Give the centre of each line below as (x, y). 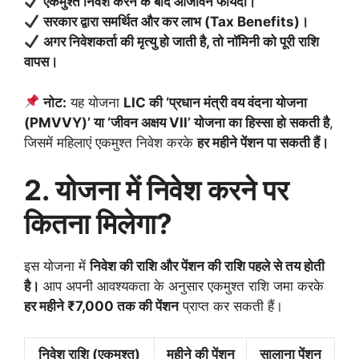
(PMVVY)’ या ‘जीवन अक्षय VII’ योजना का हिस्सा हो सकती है (177, 122)
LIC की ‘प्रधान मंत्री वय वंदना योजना (216, 102)
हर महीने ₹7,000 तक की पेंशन (101, 307)
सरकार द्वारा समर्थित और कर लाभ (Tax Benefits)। (176, 22)
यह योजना (95, 102)
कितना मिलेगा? (98, 224)
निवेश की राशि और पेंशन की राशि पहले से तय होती (207, 266)
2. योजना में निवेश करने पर (156, 190)
